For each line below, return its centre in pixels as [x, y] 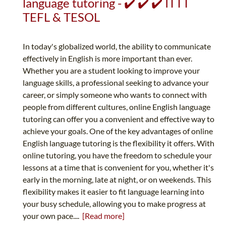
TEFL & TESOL [61, 17]
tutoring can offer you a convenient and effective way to [119, 119]
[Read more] [103, 216]
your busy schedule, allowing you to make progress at [114, 204]
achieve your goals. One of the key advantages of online [118, 131]
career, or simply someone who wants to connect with [115, 95]
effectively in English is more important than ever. [107, 59]
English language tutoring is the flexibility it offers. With [119, 143]
